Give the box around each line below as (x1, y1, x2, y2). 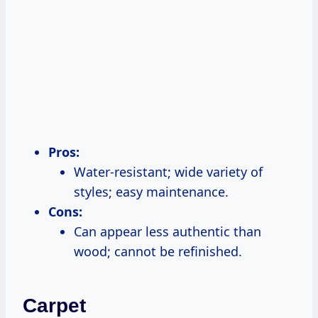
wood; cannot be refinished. (74, 242, 242, 260)
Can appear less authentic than (74, 222, 261, 240)
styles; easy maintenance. (74, 182, 229, 200)
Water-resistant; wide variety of (74, 163, 263, 180)
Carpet (23, 294, 86, 317)
